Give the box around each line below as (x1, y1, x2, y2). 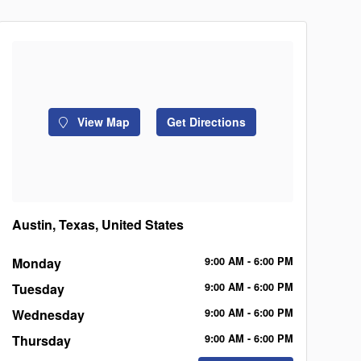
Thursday (11, 331, 71, 350)
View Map (74, 113, 131, 130)
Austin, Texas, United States (11, 215, 184, 234)
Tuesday (11, 280, 64, 298)
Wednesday (11, 305, 85, 324)
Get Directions (167, 113, 247, 130)
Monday (11, 254, 61, 272)
